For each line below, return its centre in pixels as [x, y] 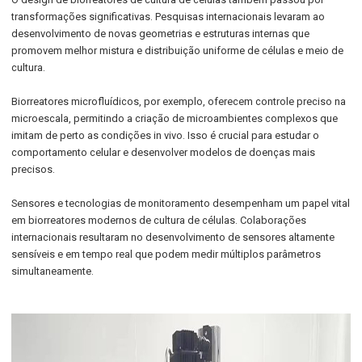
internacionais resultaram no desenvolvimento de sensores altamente [173, 237]
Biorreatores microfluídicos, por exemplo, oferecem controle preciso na [179, 101]
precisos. [34, 169]
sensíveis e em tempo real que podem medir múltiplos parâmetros [166, 254]
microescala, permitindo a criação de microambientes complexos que [175, 118]
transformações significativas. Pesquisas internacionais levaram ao [168, 17]
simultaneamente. [53, 271]
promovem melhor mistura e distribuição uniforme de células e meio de [178, 51]
